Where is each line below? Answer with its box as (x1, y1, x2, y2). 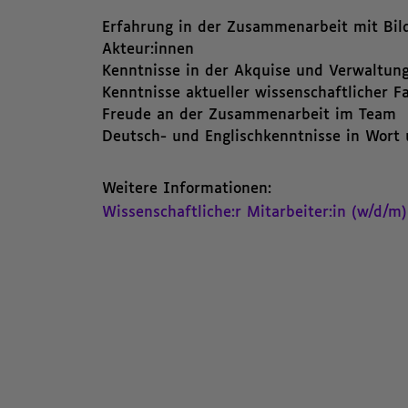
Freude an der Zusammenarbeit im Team (102, 107, 396, 123)
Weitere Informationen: (102, 181, 271, 197)
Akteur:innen (102, 42, 194, 57)
